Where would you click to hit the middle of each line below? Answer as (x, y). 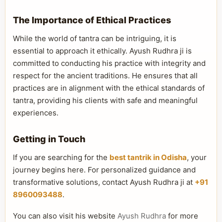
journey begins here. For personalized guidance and (104, 170)
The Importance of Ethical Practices (92, 20)
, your (197, 157)
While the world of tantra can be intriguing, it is (95, 38)
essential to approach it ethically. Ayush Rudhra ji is (102, 51)
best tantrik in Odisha (148, 157)
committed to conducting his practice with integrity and (109, 63)
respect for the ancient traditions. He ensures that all (105, 76)
